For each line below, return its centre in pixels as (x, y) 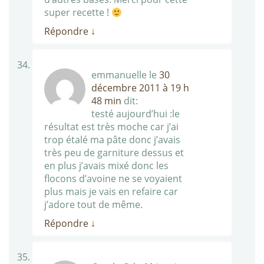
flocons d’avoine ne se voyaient (113, 179)
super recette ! (78, 13)
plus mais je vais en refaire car (111, 192)
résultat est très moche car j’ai (111, 127)
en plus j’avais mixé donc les (106, 166)
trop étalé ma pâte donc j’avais (112, 140)
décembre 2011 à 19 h (140, 88)
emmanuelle (119, 75)
